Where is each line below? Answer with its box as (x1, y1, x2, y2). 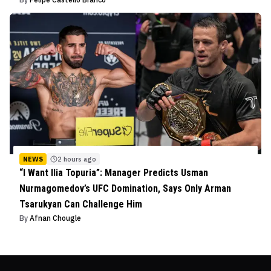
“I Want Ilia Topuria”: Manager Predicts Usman (19, 166, 208, 178)
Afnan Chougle (30, 213, 81, 223)
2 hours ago (57, 154, 96, 163)
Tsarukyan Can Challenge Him (19, 198, 142, 210)
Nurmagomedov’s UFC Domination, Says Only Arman (19, 182, 231, 194)
